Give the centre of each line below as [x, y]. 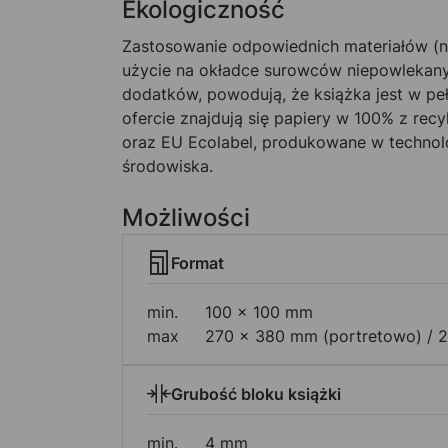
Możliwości [186, 217]
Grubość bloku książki [256, 394]
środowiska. [167, 166]
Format [197, 263]
